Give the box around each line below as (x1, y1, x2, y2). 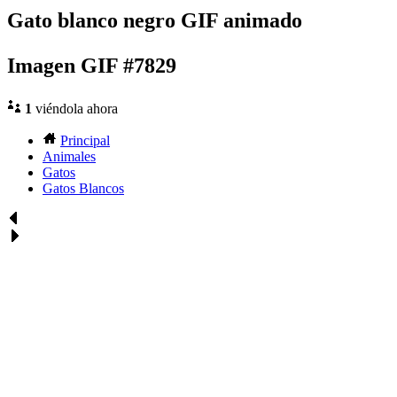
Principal (60, 133, 110, 149)
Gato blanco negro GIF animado (7, 9, 302, 33)
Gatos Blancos (43, 181, 124, 197)
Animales (43, 149, 96, 165)
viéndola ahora (32, 101, 118, 117)
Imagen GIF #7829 (7, 54, 176, 78)
